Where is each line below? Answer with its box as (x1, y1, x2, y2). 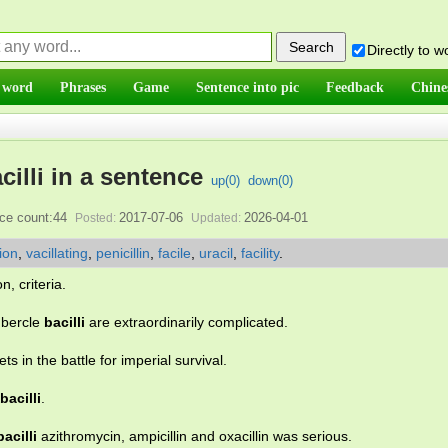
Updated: (190, 211, 241, 225)
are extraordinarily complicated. (85, 314, 288, 330)
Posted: (74, 211, 116, 225)
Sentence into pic (196, 79, 299, 95)
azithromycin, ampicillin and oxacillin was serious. (37, 428, 352, 444)
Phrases (60, 79, 106, 95)
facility (241, 245, 279, 261)
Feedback (326, 79, 384, 95)
